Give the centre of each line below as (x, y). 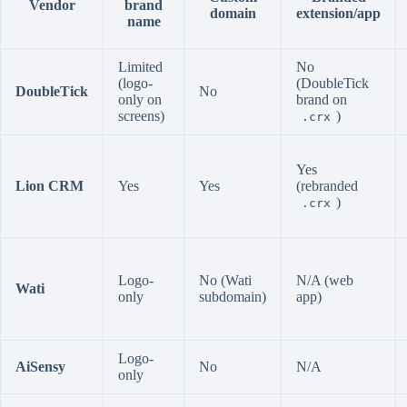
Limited (140, 66)
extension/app (338, 13)
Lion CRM (50, 185)
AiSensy (40, 366)
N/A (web (325, 280)
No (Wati (225, 280)
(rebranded (327, 185)
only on (140, 99)
